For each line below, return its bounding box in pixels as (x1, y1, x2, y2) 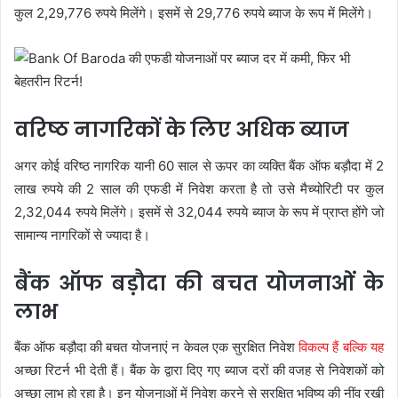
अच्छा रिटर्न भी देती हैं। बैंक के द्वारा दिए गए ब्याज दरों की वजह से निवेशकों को (14, 362, 384, 378)
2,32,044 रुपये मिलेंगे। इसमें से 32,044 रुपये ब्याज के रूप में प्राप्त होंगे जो (14, 203, 384, 220)
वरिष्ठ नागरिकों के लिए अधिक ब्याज (14, 115, 349, 144)
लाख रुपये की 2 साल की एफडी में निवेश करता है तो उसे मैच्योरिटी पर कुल (14, 179, 384, 197)
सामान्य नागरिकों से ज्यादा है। (14, 226, 150, 243)
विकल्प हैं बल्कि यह (298, 338, 385, 355)
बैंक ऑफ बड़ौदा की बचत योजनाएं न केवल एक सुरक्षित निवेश (14, 338, 298, 355)
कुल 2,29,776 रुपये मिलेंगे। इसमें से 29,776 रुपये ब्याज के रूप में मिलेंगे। (14, 4, 373, 21)
